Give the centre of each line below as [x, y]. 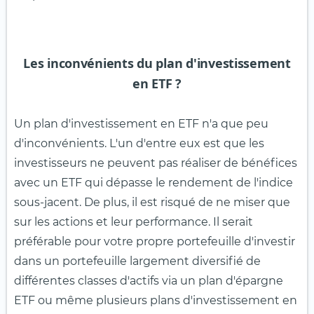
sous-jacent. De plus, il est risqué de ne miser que [152, 202]
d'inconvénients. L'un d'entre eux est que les [139, 143]
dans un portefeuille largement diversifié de [137, 261]
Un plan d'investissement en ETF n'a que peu [141, 123]
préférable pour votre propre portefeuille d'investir [155, 241]
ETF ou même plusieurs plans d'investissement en [156, 300]
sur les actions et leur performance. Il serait [134, 221]
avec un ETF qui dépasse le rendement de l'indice [153, 182]
